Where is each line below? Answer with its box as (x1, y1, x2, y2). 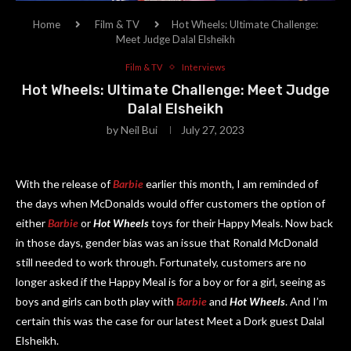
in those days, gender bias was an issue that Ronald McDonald (16, 236, 318, 249)
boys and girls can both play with (16, 295, 176, 308)
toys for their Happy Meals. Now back (149, 216, 333, 230)
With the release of (16, 177, 113, 190)
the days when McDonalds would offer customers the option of (16, 197, 325, 210)
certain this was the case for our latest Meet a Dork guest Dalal (16, 314, 324, 327)
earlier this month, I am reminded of (143, 177, 318, 190)
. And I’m (285, 295, 327, 308)
